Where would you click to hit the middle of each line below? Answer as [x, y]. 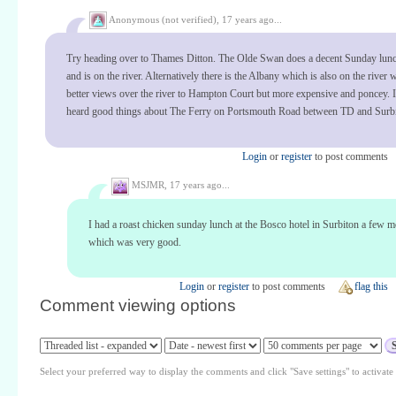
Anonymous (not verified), [164, 19]
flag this [371, 287]
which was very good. [135, 242]
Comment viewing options [138, 306]
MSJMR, [149, 185]
